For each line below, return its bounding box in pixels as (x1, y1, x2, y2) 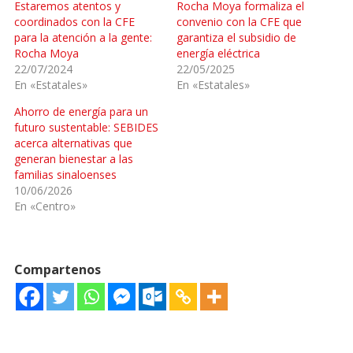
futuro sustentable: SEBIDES (13, 119, 158, 135)
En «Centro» (13, 198, 76, 214)
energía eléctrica (176, 45, 260, 61)
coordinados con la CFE (13, 13, 135, 29)
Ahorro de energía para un (13, 103, 148, 119)
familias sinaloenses (13, 166, 117, 182)
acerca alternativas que (13, 135, 132, 150)
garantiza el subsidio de (176, 29, 296, 45)
